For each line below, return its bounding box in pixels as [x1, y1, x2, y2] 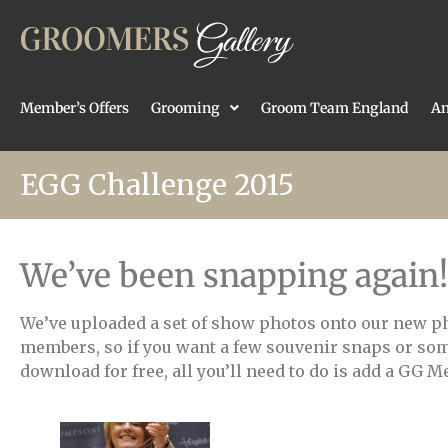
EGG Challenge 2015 [20, 167, 294, 204]
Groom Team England [261, 99, 409, 118]
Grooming [151, 99, 220, 118]
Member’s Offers [20, 99, 129, 118]
